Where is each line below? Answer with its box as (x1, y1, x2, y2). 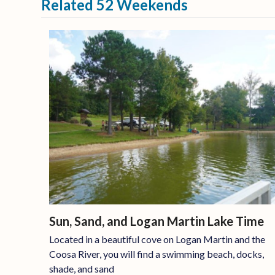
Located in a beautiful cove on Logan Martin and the (48, 233, 265, 245)
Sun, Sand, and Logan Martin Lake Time (48, 213, 264, 228)
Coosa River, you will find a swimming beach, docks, (48, 247, 264, 260)
